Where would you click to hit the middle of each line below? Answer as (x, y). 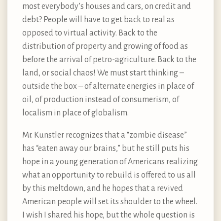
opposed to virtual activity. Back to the (90, 33)
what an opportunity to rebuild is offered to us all (109, 175)
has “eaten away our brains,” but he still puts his (106, 148)
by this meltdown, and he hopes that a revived (103, 188)
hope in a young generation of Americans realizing (110, 162)
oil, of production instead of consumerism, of (101, 99)
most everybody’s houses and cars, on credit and (107, 6)
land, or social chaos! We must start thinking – (103, 73)
